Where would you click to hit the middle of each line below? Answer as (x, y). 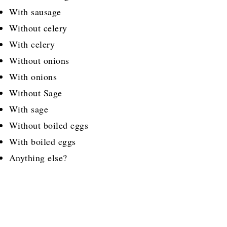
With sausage (35, 12)
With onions (33, 77)
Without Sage (35, 93)
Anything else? (38, 158)
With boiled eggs (42, 142)
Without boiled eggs (49, 125)
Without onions (39, 61)
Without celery (38, 28)
